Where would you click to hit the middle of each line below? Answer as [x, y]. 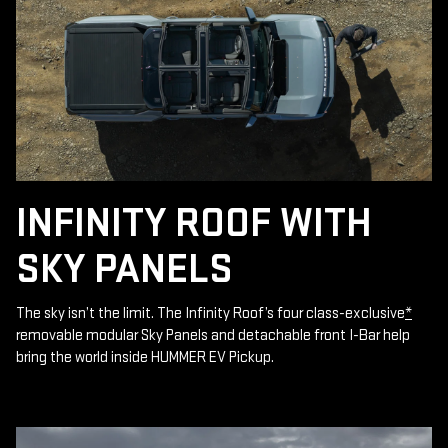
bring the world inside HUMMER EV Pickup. [145, 358]
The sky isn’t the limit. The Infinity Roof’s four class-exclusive [210, 314]
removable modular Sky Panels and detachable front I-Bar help [213, 336]
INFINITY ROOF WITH [194, 224]
